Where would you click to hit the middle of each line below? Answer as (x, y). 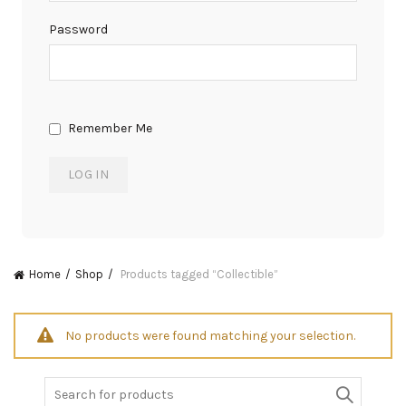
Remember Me (109, 128)
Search (64, 385)
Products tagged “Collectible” (198, 274)
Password (78, 29)
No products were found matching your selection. (210, 335)
